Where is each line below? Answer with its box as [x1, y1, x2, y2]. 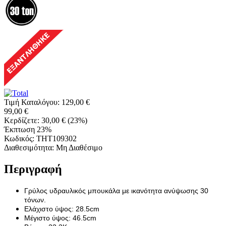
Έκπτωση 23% [4, 125, 51, 134]
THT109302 [36, 134, 77, 143]
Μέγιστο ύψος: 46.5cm [24, 213, 96, 222]
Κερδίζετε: [4, 116, 41, 125]
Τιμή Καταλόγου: [4, 97, 60, 106]
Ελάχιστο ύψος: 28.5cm [24, 204, 99, 213]
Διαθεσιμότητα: [4, 143, 54, 152]
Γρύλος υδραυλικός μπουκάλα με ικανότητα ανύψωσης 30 [24, 186, 208, 195]
